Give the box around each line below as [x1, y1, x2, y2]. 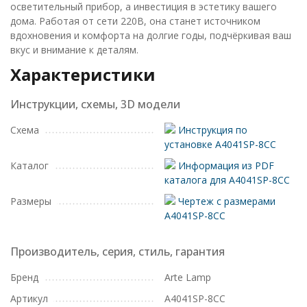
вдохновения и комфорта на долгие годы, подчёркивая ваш [10, 29, 291, 42]
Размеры [10, 195, 51, 208]
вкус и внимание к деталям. [10, 43, 138, 56]
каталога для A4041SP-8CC [164, 173, 290, 186]
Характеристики [10, 63, 156, 86]
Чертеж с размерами [175, 195, 275, 208]
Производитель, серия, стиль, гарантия [10, 244, 225, 259]
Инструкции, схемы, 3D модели [10, 97, 180, 112]
